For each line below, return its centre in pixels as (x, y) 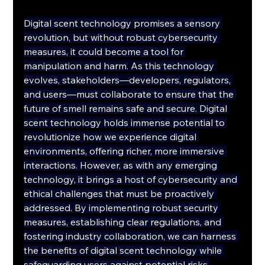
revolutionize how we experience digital (112, 137)
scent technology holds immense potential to (126, 123)
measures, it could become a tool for (105, 52)
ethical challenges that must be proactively (120, 194)
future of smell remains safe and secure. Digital (127, 109)
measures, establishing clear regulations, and (124, 222)
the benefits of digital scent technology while (124, 251)
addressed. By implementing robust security (122, 208)
